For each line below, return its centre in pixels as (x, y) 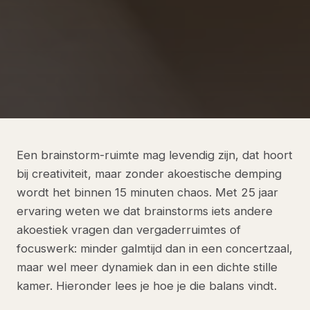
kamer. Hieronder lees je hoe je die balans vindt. (147, 285)
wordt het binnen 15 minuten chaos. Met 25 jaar (147, 192)
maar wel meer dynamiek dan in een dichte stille (147, 267)
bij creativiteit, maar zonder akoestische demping (149, 173)
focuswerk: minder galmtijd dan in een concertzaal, (155, 248)
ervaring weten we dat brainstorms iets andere (145, 211)
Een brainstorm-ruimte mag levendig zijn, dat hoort (155, 155)
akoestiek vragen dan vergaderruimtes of (129, 229)
